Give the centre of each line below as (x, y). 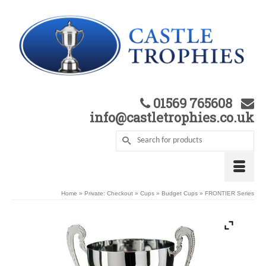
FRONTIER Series (229, 193)
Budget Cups (180, 193)
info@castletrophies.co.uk (172, 117)
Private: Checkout (109, 193)
